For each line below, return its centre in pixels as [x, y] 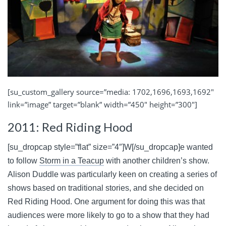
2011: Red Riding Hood [70, 127]
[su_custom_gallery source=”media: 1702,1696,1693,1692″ [111, 92]
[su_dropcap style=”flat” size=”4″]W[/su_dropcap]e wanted [110, 147]
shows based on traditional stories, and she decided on [106, 188]
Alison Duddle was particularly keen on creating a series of [112, 175]
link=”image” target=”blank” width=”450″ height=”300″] [102, 104]
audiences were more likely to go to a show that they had [108, 215]
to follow [23, 161]
